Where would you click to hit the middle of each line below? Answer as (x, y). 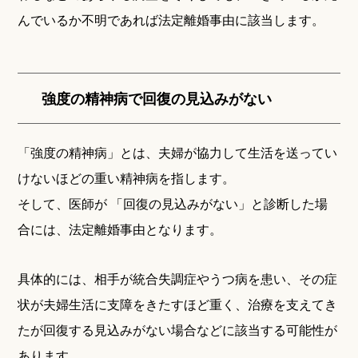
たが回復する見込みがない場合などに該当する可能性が (178, 330)
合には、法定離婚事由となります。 (120, 229)
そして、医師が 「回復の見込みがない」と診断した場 (173, 204)
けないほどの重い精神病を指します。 (127, 178)
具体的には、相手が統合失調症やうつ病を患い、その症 (178, 279)
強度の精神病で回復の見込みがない (157, 99)
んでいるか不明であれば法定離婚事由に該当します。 (171, 20)
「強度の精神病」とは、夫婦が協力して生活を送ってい (178, 153)
